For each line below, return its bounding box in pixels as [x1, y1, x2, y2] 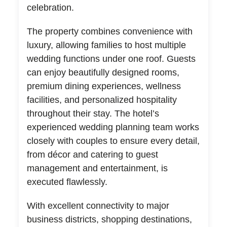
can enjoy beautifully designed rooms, [26, 67, 179, 78]
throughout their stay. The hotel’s [26, 108, 159, 119]
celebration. [26, 2, 74, 13]
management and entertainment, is [26, 163, 168, 173]
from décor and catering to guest [26, 149, 158, 160]
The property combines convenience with [26, 26, 193, 36]
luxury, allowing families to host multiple [26, 40, 186, 50]
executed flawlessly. [26, 176, 107, 187]
